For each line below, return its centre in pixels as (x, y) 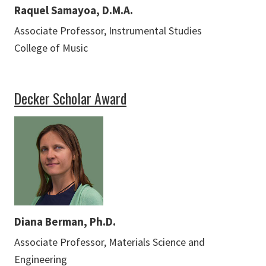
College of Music (51, 48)
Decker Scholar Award (70, 99)
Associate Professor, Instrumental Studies (108, 31)
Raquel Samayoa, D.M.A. (74, 10)
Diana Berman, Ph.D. (65, 222)
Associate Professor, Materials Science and (110, 242)
